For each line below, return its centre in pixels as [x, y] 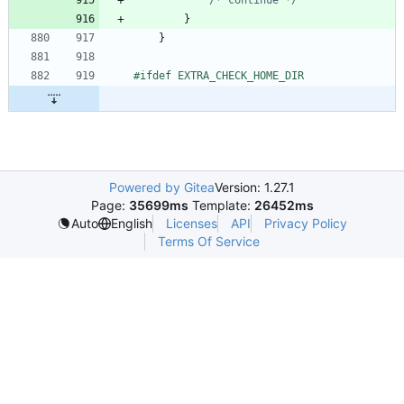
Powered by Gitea [162, 187]
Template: [221, 205]
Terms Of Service [209, 241]
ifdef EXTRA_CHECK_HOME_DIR [222, 75]
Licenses [192, 223]
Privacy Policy [306, 223]
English [132, 224]
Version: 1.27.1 [255, 187]
